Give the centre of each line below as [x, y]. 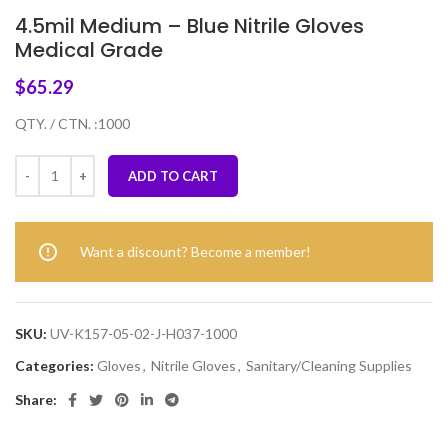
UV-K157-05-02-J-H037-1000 [143, 333]
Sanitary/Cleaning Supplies [329, 365]
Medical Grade [89, 49]
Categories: [54, 365]
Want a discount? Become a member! [195, 251]
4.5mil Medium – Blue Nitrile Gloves [189, 25]
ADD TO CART [173, 175]
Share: [36, 399]
